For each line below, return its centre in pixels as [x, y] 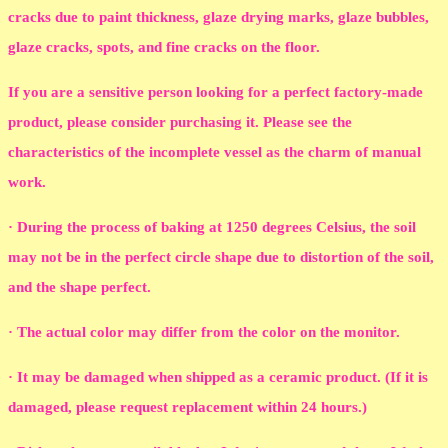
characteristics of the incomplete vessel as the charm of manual [214, 152]
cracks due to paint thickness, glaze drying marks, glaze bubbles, [218, 17]
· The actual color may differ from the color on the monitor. [206, 332]
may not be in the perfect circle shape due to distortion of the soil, [221, 257]
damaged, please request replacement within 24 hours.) [189, 407]
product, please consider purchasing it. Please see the [180, 122]
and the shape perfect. [81, 287]
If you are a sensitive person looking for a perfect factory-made [215, 92]
